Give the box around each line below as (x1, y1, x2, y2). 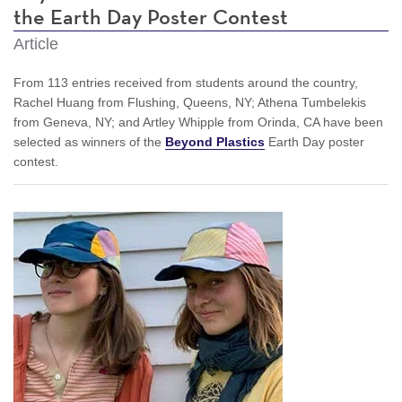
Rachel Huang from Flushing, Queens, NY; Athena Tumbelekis (13, 94, 366, 109)
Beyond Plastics (165, 134, 265, 149)
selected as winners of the (13, 134, 165, 149)
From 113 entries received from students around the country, (13, 74, 358, 90)
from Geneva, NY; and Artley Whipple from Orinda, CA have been (13, 114, 383, 129)
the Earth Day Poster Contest (13, 6, 288, 29)
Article (13, 34, 58, 53)
